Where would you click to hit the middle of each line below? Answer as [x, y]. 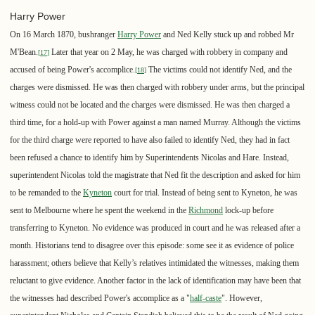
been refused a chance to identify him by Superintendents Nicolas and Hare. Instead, [149, 158]
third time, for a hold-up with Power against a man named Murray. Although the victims [155, 123]
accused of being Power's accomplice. [72, 70]
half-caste [206, 298]
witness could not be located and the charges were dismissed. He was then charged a [150, 105]
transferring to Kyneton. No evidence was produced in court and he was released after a [155, 228]
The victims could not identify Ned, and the [219, 70]
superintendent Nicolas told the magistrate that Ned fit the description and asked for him [155, 175]
